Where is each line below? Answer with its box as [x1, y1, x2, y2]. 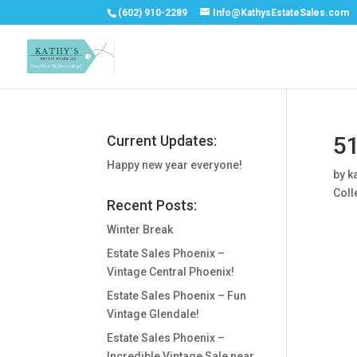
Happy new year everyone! [107, 159, 243, 171]
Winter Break [107, 223, 174, 236]
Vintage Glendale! [107, 308, 200, 320]
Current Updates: [107, 132, 218, 149]
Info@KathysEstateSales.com [213, 7, 350, 18]
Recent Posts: [107, 197, 198, 214]
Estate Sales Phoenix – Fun [107, 289, 247, 302]
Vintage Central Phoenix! [107, 265, 235, 278]
